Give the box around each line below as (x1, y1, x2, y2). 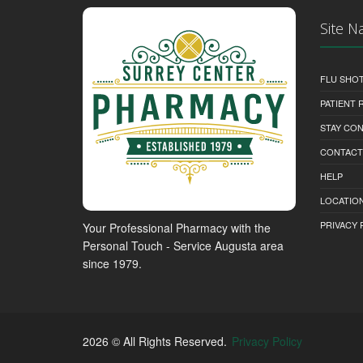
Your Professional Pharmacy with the (83, 220, 271, 237)
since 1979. (83, 255, 142, 272)
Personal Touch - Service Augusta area (83, 237, 284, 254)
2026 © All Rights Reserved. (83, 333, 230, 350)
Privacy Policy (232, 333, 302, 350)
